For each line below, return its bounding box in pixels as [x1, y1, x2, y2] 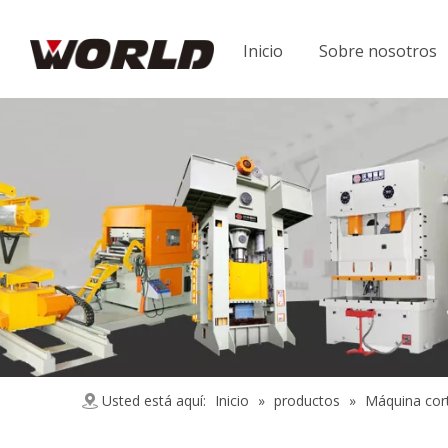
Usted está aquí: [102, 391, 206, 410]
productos [274, 391, 340, 410]
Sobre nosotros [318, 40, 437, 62]
